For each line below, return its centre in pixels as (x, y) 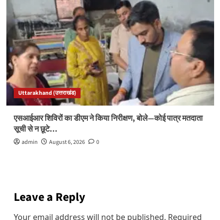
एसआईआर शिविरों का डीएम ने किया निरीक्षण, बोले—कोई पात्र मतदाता (108, 118)
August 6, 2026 (67, 142)
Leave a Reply (49, 197)
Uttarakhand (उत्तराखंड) (47, 93)
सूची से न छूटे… (35, 129)
